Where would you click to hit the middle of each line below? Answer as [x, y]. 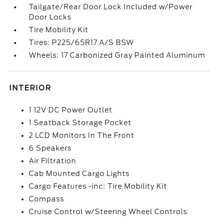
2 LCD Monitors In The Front [82, 135]
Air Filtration [53, 161]
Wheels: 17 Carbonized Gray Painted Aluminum [117, 55]
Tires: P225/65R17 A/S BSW [82, 43]
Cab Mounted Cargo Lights [79, 174]
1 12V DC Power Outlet [71, 110]
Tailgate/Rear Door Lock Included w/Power [111, 7]
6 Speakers [50, 148]
